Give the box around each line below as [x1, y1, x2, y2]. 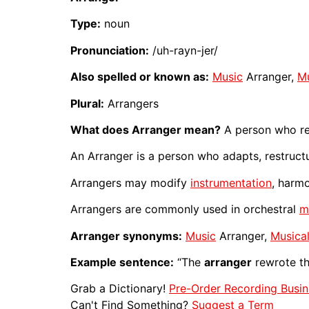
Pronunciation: [70, 43, 149, 57]
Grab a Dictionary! [70, 281, 169, 296]
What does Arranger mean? [70, 122, 221, 137]
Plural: [70, 96, 104, 110]
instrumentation [190, 175, 272, 190]
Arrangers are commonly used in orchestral [70, 202, 299, 217]
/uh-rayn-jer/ [149, 43, 218, 57]
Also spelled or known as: [70, 70, 209, 84]
